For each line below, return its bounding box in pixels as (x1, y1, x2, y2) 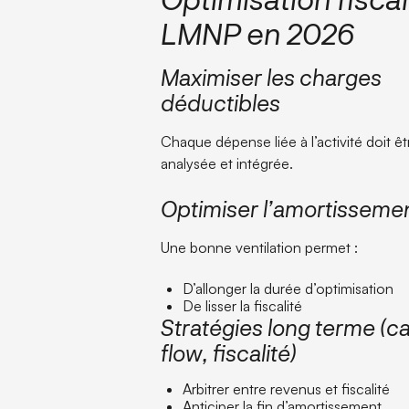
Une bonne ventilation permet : (161, 237, 359, 257)
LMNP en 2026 (161, 15, 355, 50)
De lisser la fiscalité (183, 296, 303, 315)
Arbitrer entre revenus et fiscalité (183, 379, 391, 398)
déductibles (161, 89, 281, 116)
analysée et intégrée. (161, 153, 294, 173)
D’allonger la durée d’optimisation (183, 278, 394, 298)
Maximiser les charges (161, 63, 383, 90)
